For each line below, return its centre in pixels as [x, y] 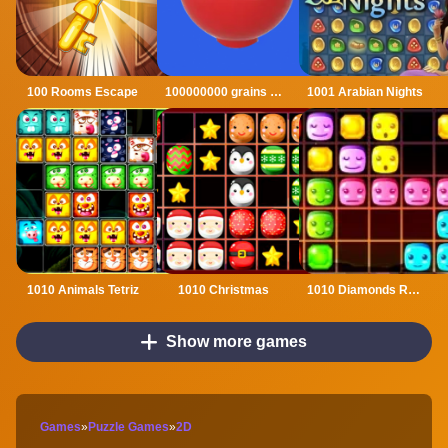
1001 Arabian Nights [365, 91]
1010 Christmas [224, 289]
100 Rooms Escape [83, 91]
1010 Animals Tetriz [82, 289]
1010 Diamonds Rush [413, 289]
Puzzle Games [128, 426]
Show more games [237, 341]
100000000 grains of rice [276, 91]
